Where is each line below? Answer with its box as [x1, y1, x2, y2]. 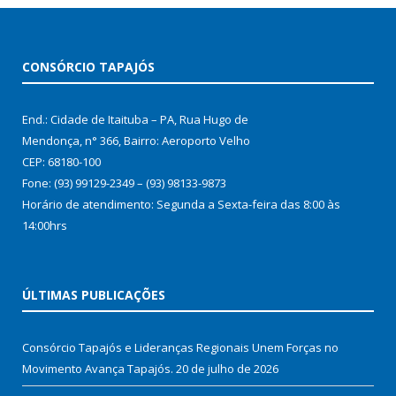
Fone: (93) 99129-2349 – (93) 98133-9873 [22, 175, 226, 192]
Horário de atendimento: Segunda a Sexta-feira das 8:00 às [22, 196, 340, 213]
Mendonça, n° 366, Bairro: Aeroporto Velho [22, 133, 250, 149]
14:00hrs [22, 217, 67, 234]
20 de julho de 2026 [176, 361, 278, 377]
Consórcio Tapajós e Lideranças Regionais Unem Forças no [22, 339, 339, 356]
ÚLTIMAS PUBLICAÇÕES [22, 286, 165, 304]
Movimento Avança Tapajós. [22, 361, 173, 377]
